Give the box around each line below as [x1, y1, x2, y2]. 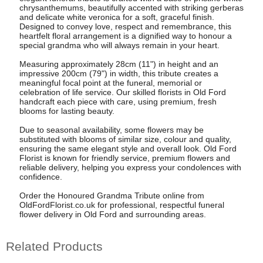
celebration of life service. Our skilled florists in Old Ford [19, 87, 226, 97]
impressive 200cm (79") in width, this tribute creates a [19, 69, 218, 79]
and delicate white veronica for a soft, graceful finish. [19, 12, 214, 22]
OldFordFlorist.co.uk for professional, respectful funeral [19, 200, 224, 210]
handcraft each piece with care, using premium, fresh [19, 97, 217, 107]
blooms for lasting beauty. [19, 106, 114, 116]
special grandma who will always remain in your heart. [19, 41, 220, 50]
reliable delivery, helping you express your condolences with [19, 163, 241, 173]
